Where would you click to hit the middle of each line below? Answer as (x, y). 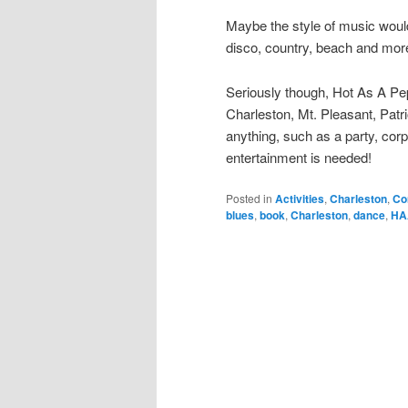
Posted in (249, 199)
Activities (300, 199)
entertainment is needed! (299, 157)
